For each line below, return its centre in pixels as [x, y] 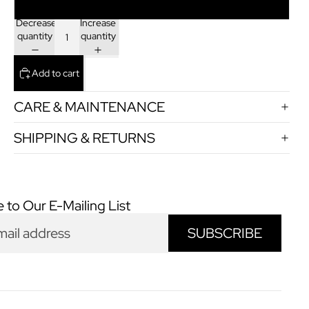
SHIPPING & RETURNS [84, 138]
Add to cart [56, 73]
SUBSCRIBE [225, 233]
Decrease [36, 23]
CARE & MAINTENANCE [89, 107]
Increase [98, 23]
